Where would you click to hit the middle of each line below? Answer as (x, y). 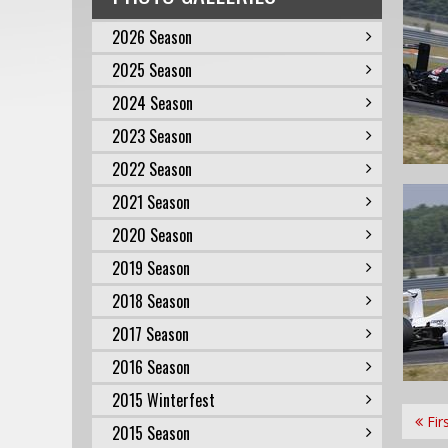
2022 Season (152, 169)
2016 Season (151, 367)
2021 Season (151, 202)
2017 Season (150, 334)
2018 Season (151, 301)
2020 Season (152, 235)
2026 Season (152, 37)
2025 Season (152, 70)
